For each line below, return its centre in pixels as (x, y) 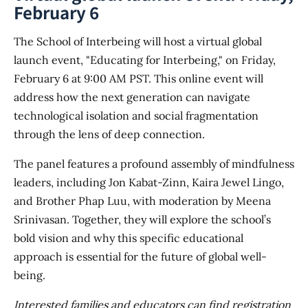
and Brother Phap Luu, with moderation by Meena (142, 201)
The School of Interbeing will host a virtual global (138, 42)
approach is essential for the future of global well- (140, 257)
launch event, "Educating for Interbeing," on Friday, (145, 60)
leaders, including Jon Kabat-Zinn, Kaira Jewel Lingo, (149, 183)
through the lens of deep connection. (111, 134)
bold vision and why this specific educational (129, 238)
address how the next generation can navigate (132, 97)
